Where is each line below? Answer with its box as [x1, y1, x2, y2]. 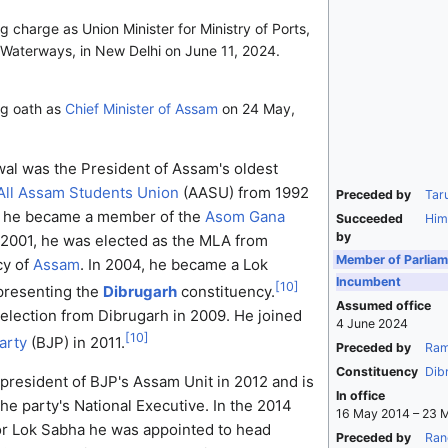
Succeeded [335, 211, 403, 227]
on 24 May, [217, 100, 295, 118]
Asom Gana [204, 207, 285, 227]
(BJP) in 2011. [26, 333, 125, 353]
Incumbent [335, 274, 401, 290]
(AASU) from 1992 [178, 183, 309, 203]
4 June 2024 [335, 316, 408, 332]
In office [335, 388, 385, 404]
